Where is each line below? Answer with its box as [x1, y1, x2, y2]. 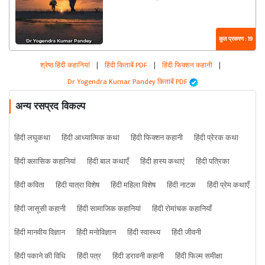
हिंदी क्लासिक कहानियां [14, 155, 76, 169]
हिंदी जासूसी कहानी [14, 202, 66, 216]
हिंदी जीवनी [172, 226, 201, 240]
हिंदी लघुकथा [14, 131, 50, 145]
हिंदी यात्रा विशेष [56, 179, 99, 192]
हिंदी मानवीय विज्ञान [14, 226, 65, 240]
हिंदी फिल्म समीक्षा [175, 250, 222, 263]
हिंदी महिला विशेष [111, 179, 156, 192]
